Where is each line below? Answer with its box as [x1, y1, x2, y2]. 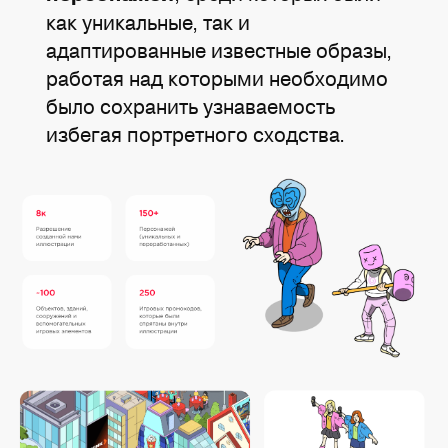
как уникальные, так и [46, 7, 251, 37]
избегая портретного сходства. [46, 119, 346, 149]
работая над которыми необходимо [46, 63, 389, 93]
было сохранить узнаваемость [46, 91, 336, 121]
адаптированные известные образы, [46, 35, 393, 65]
